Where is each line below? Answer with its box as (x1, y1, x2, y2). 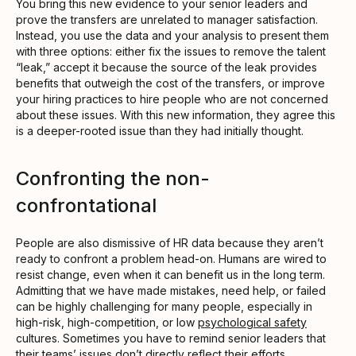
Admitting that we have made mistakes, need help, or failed (16, 283, 326, 297)
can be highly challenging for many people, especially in (16, 299, 312, 313)
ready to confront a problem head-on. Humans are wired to (16, 251, 327, 265)
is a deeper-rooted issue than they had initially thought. (16, 123, 307, 137)
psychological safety (198, 315, 307, 329)
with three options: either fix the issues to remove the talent (16, 44, 326, 58)
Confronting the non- (16, 166, 210, 190)
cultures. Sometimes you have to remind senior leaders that (16, 331, 326, 345)
